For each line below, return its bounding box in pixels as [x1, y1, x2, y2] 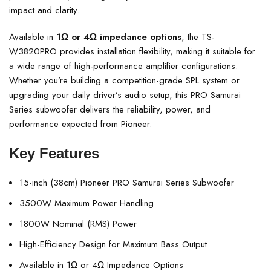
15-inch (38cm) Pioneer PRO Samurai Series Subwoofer [19, 176, 234, 189]
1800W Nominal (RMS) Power [19, 217, 137, 230]
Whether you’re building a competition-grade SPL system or [9, 74, 240, 87]
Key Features [9, 145, 99, 162]
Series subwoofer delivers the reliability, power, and [9, 103, 211, 116]
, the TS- [181, 30, 215, 44]
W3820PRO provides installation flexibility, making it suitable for [9, 45, 255, 58]
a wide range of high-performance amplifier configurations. [9, 59, 238, 73]
